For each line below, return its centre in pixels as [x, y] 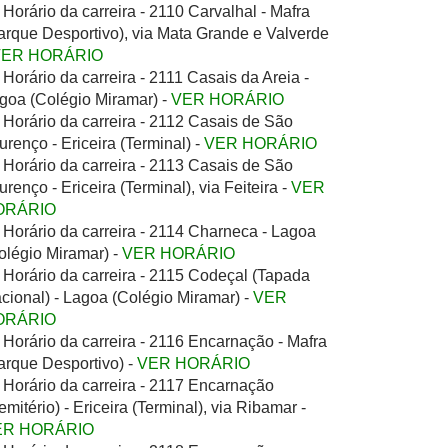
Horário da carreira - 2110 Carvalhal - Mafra [156, 11]
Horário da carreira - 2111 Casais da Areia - [156, 77]
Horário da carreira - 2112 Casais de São [148, 121]
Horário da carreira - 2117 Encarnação [138, 385]
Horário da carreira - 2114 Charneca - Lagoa [159, 231]
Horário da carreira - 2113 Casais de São [148, 165]
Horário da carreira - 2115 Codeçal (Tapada [156, 275]
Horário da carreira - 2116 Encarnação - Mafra [165, 341]
